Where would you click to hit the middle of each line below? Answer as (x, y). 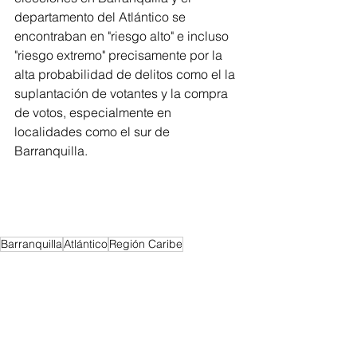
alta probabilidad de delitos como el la (126, 74)
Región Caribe (146, 243)
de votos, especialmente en (94, 112)
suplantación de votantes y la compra (123, 93)
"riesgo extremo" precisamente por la (120, 55)
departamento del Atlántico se (102, 16)
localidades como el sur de (94, 131)
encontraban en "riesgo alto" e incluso (123, 35)
